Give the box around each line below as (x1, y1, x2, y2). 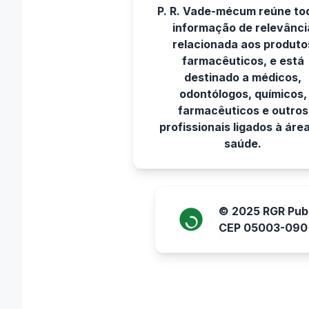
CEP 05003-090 (219, 221, 308, 235)
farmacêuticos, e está (181, 54, 304, 68)
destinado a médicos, (184, 70, 301, 84)
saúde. (224, 137, 261, 150)
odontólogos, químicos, (179, 87, 307, 101)
